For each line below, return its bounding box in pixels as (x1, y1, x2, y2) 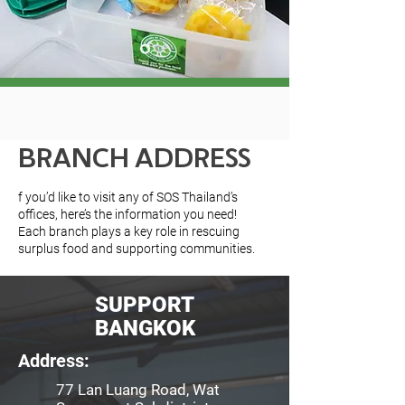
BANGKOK (94, 316, 195, 341)
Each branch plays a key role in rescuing (18, 224, 240, 239)
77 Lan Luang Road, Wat (56, 381, 220, 399)
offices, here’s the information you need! (18, 207, 237, 221)
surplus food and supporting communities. (18, 241, 255, 256)
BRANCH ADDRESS (18, 146, 250, 174)
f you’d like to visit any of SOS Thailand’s (18, 190, 238, 204)
